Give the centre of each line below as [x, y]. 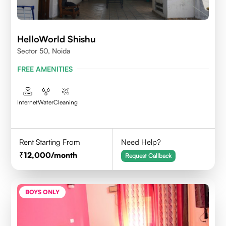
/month [64, 155]
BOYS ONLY [43, 192]
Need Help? [141, 142]
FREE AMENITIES [45, 69]
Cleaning [66, 102]
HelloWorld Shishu [57, 39]
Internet [28, 102]
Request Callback [149, 155]
